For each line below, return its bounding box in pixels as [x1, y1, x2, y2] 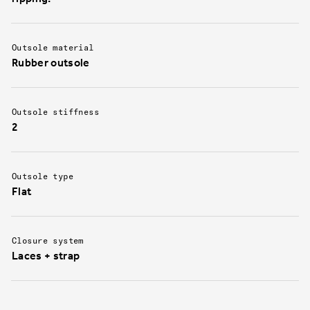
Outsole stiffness [12, 107, 100, 118]
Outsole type [12, 171, 74, 182]
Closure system [12, 235, 84, 246]
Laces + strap [12, 249, 80, 263]
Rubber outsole [12, 56, 90, 70]
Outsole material [12, 42, 94, 53]
